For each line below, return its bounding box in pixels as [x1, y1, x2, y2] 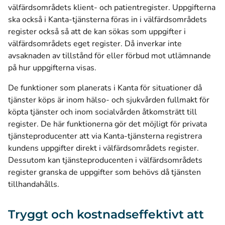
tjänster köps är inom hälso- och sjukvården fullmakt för [8, 94, 209, 105]
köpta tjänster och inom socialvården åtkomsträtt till [8, 106, 197, 118]
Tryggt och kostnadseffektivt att [8, 207, 204, 221]
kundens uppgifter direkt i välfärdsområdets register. [8, 143, 199, 154]
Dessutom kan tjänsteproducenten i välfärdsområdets [8, 155, 202, 166]
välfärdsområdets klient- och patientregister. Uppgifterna [8, 2, 215, 13]
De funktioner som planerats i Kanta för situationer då [8, 82, 202, 93]
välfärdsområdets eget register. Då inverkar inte [8, 38, 182, 49]
